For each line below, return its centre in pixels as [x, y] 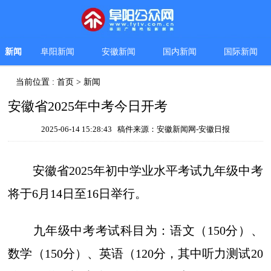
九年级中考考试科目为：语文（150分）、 [135, 231]
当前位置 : [37, 82]
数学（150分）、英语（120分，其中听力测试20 [135, 254]
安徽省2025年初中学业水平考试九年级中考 [135, 171]
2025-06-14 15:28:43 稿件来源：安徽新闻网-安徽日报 [135, 129]
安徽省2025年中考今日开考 [88, 106]
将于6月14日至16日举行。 [78, 194]
